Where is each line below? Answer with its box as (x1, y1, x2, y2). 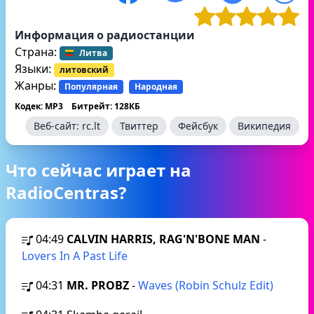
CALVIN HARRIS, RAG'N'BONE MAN (67, 231, 260, 247)
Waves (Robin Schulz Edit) (138, 278, 273, 293)
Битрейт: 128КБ (71, 100, 140, 112)
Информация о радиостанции (15, 27, 195, 43)
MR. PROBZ (67, 278, 129, 293)
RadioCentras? (6, 181, 126, 204)
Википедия (238, 119, 291, 132)
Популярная (64, 81, 118, 93)
